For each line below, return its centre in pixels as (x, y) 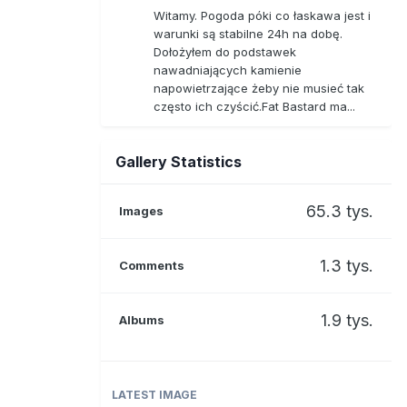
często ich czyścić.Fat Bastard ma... (254, 106)
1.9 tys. (347, 320)
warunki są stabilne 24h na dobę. (248, 33)
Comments (152, 265)
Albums (142, 319)
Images (141, 210)
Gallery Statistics (179, 161)
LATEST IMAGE (154, 394)
